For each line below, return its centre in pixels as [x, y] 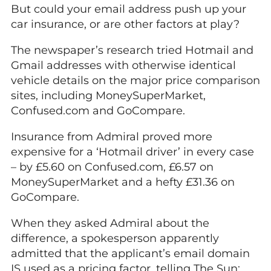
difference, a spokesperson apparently [115, 238]
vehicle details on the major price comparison [135, 80]
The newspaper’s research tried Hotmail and [132, 50]
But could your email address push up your [129, 9]
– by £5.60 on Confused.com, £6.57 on [112, 167]
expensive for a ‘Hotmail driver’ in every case [132, 152]
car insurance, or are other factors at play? [125, 24]
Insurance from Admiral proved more [112, 137]
